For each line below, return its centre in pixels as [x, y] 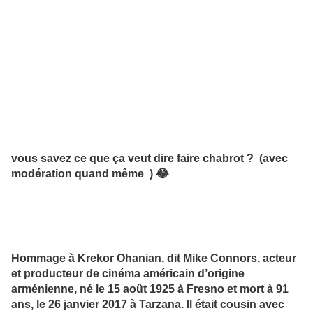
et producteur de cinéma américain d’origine [128, 274]
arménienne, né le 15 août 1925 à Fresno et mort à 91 [150, 289]
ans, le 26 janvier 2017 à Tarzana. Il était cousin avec [148, 304]
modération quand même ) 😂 [90, 173]
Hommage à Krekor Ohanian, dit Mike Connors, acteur [154, 258]
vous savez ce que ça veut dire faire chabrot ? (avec [150, 158]
